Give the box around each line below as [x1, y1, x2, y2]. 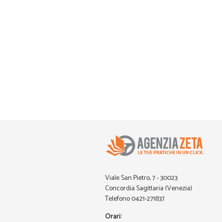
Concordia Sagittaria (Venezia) [105, 182, 192, 194]
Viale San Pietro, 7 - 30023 [105, 172, 177, 184]
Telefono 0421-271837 [105, 193, 165, 205]
